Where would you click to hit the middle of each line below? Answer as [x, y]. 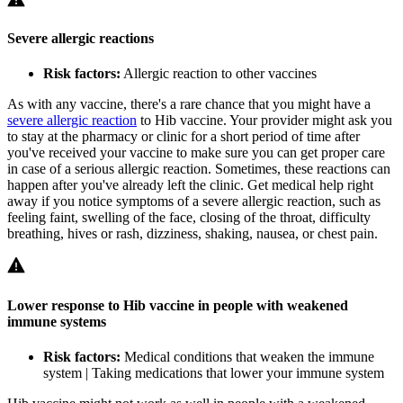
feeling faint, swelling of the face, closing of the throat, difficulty [189, 218]
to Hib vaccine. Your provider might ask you [264, 121]
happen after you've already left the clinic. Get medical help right [190, 185]
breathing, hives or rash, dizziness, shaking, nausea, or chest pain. [193, 234]
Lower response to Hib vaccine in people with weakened [178, 305]
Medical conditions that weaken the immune [247, 356]
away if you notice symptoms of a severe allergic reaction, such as [194, 201]
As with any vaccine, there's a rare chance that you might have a [189, 104]
